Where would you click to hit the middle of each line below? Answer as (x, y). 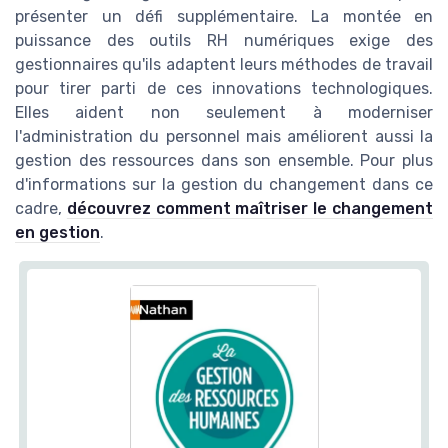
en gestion (57, 232)
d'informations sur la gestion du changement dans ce (224, 184)
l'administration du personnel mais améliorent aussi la (224, 136)
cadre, (41, 208)
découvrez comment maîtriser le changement (250, 208)
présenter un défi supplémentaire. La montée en (224, 16)
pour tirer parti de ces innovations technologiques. (224, 88)
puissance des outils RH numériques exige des (224, 40)
